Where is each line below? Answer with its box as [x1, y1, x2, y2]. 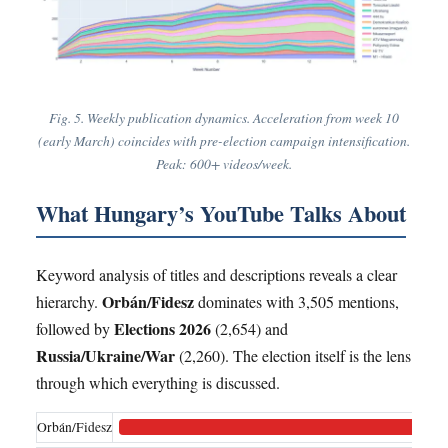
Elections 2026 [114, 316, 211, 340]
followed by [36, 317, 114, 339]
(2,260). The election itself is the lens [175, 344, 411, 366]
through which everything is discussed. [36, 371, 280, 393]
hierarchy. [36, 290, 102, 312]
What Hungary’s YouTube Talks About [36, 197, 406, 231]
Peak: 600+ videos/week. [156, 154, 292, 174]
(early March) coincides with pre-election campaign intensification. [38, 131, 410, 151]
